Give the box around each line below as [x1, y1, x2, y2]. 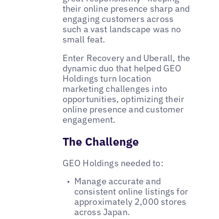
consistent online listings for [74, 186, 189, 197]
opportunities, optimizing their [62, 93, 185, 105]
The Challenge [62, 133, 139, 149]
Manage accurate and [74, 175, 161, 187]
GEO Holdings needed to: [62, 157, 168, 169]
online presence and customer [62, 103, 184, 115]
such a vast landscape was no [62, 23, 181, 35]
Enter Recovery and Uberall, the [62, 52, 191, 64]
